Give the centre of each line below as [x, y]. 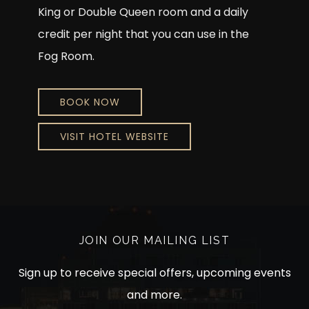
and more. [154, 295]
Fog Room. [66, 56]
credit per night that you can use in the [143, 34]
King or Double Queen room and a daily [143, 12]
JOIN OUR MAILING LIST [154, 240]
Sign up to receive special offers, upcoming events [154, 273]
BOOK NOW [90, 102]
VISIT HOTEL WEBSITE [114, 137]
